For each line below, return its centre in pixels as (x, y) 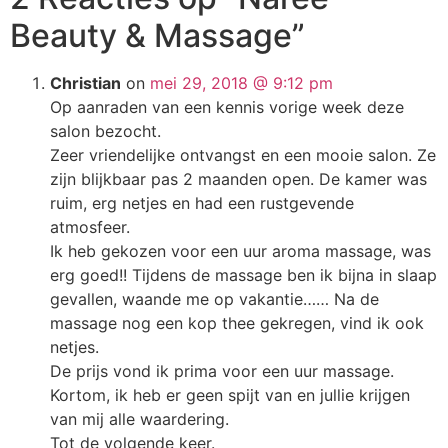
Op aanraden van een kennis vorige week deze (227, 106)
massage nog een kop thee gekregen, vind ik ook (237, 322)
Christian (85, 82)
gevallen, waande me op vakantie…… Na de (214, 298)
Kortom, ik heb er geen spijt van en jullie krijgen (230, 394)
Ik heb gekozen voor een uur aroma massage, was (240, 250)
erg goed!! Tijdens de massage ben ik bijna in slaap (243, 274)
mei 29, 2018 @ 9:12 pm (241, 82)
